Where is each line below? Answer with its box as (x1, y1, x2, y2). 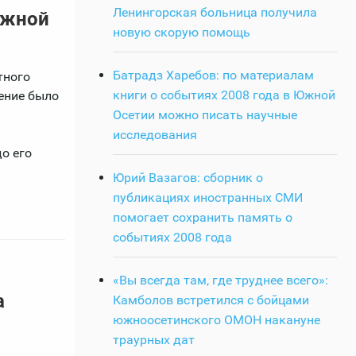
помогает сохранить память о (113, 209, 292, 225)
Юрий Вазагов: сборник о (113, 169, 263, 185)
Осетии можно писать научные (113, 106, 297, 122)
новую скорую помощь (113, 24, 250, 40)
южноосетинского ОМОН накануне (113, 311, 320, 327)
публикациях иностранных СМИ (113, 189, 303, 205)
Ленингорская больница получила (113, 4, 317, 20)
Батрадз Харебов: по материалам (113, 67, 314, 83)
